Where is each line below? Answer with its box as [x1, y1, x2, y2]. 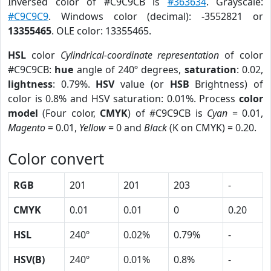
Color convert [8, 148, 104, 169]
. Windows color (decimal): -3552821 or [48, 10, 263, 23]
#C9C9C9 [8, 10, 48, 23]
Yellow [79, 121, 106, 134]
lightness [8, 77, 53, 91]
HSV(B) [13, 253, 45, 266]
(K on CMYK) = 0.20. [167, 121, 256, 134]
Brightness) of [189, 77, 264, 91]
